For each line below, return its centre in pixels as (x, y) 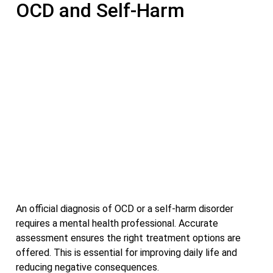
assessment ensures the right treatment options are (128, 238)
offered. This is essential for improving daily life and (126, 252)
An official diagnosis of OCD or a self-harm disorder (125, 208)
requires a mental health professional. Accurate (117, 223)
